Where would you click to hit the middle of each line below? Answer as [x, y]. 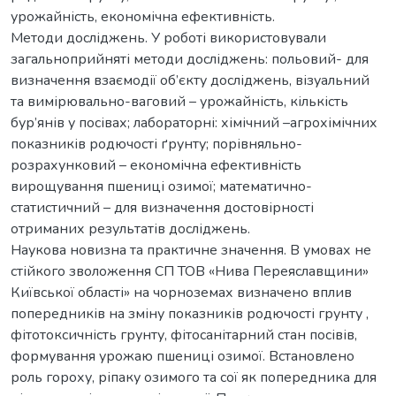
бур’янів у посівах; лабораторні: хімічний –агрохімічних [194, 122]
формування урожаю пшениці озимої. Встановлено [183, 356]
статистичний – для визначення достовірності [162, 207]
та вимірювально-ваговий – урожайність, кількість [179, 101]
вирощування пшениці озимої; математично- [161, 186]
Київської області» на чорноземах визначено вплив [181, 292]
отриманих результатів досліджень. [130, 228]
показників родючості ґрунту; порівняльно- [156, 144]
